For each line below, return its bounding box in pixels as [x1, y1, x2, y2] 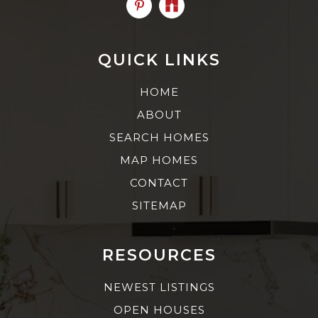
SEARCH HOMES [109, 130, 209, 144]
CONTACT [130, 175, 188, 190]
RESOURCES [102, 245, 216, 265]
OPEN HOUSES [113, 302, 205, 317]
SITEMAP [131, 198, 187, 212]
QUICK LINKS [97, 50, 221, 70]
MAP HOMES [120, 153, 198, 167]
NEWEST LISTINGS [103, 280, 215, 294]
